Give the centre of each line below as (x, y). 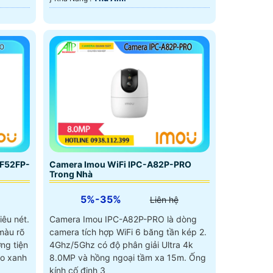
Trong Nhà (71, 174)
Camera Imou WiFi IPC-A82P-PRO (120, 165)
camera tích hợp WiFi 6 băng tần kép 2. (128, 232)
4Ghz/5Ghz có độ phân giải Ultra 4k (121, 245)
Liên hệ (164, 200)
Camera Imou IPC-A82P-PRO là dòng (123, 219)
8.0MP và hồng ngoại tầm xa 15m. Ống (127, 258)
